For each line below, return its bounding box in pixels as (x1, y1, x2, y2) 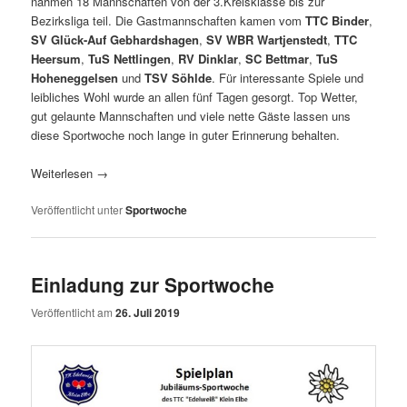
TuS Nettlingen (88, 49, 172, 67)
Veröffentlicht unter (31, 201, 124, 217)
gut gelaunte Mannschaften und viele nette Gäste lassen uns (31, 106, 352, 124)
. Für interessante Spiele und (212, 68, 364, 86)
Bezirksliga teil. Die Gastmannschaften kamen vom (31, 11, 306, 29)
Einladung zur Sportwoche (31, 271, 275, 299)
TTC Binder (305, 11, 370, 29)
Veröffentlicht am (31, 304, 116, 321)
